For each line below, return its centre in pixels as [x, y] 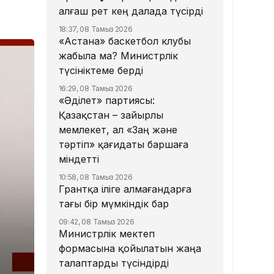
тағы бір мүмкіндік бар [113, 204]
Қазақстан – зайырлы [111, 115]
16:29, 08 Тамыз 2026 [95, 89]
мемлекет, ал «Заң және [118, 130]
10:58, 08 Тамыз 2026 [95, 177]
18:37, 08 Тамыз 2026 [95, 29]
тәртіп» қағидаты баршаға [123, 145]
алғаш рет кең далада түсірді [131, 11]
